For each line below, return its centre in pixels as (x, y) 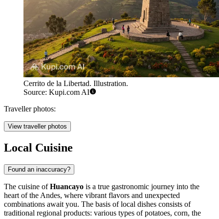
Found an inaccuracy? (39, 170)
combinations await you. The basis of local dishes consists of (97, 204)
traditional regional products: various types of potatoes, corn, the (102, 213)
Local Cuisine (38, 148)
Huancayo (67, 187)
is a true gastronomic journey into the (142, 187)
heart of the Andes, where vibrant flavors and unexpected (92, 196)
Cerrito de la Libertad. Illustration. (76, 84)
